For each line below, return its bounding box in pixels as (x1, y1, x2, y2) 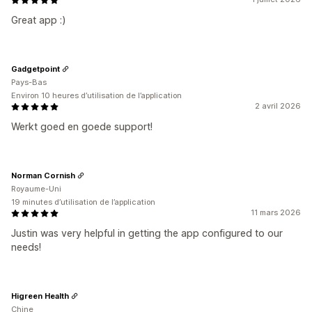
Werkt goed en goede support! (11, 120, 153, 132)
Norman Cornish (11, 170, 75, 180)
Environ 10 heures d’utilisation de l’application (11, 91, 182, 100)
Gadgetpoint (11, 63, 60, 74)
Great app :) (11, 14, 66, 26)
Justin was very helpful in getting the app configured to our (11, 227, 283, 239)
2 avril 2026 (255, 101, 301, 111)
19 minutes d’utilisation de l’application (11, 197, 155, 207)
